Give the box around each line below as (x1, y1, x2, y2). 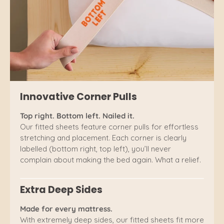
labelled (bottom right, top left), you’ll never (20, 144, 171, 154)
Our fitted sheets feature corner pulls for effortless (20, 122, 198, 132)
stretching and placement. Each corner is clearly (20, 133, 186, 143)
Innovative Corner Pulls (20, 90, 137, 104)
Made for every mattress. (20, 204, 112, 214)
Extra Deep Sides (20, 183, 102, 197)
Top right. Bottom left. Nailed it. (20, 111, 134, 121)
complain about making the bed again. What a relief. (20, 155, 201, 165)
